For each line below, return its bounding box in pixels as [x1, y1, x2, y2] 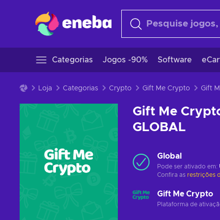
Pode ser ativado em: [157, 164, 219, 169]
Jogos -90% [103, 56, 148, 64]
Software [158, 56, 192, 64]
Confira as [157, 172, 187, 178]
